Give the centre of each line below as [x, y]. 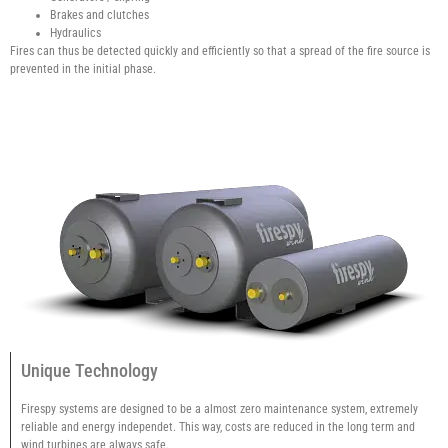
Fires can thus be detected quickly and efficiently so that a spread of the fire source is [220, 50]
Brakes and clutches [99, 14]
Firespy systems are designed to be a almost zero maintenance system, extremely [219, 408]
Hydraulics [75, 32]
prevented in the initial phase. [83, 68]
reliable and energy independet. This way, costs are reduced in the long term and [218, 426]
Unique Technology [89, 370]
